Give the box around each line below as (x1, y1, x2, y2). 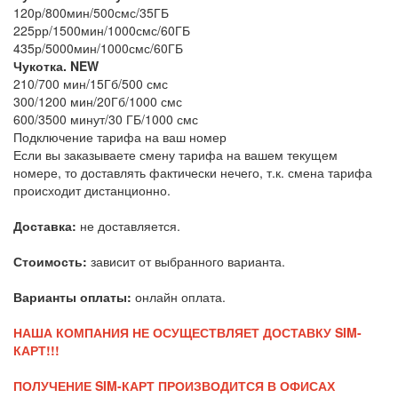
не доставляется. (76, 216, 180, 235)
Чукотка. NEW (13, 56, 99, 75)
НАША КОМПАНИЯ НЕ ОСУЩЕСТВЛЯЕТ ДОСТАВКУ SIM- (13, 322, 362, 341)
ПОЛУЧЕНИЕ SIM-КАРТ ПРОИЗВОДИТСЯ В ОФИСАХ (13, 376, 335, 394)
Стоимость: (13, 251, 91, 270)
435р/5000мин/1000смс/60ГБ (13, 38, 183, 57)
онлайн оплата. (131, 287, 226, 306)
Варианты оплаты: (13, 287, 131, 306)
